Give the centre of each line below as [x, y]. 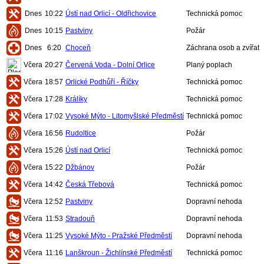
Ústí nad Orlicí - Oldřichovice [111, 14]
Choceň [78, 48]
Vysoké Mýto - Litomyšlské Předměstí [125, 116]
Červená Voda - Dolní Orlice [110, 65]
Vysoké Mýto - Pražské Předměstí [119, 236]
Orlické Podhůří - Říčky [102, 82]
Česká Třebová [90, 184]
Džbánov [80, 167]
